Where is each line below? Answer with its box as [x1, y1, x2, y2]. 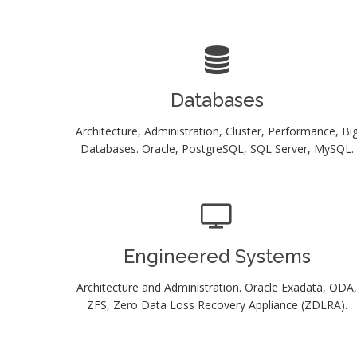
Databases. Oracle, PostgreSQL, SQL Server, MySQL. [80, 140, 354, 156]
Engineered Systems [123, 244, 311, 268]
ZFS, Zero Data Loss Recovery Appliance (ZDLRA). [86, 296, 347, 312]
